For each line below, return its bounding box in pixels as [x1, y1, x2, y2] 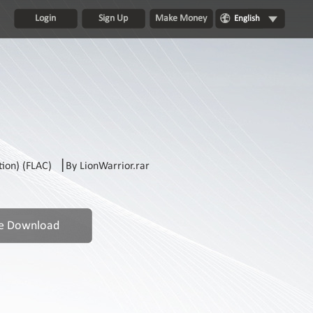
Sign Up [99, 13, 129, 24]
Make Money [155, 13, 208, 24]
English [233, 14, 260, 23]
